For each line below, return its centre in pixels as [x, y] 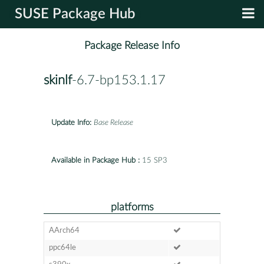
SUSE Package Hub [75, 14]
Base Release [113, 123]
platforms [132, 207]
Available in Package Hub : [95, 160]
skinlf [58, 80]
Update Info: [71, 123]
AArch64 [64, 230]
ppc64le [62, 247]
